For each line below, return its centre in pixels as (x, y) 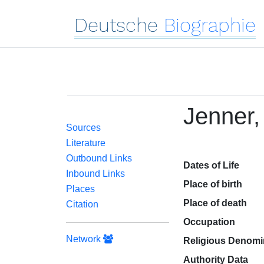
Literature (86, 143)
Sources (83, 128)
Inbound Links (95, 174)
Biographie (210, 25)
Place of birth (212, 184)
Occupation (209, 222)
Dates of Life (211, 165)
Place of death (215, 203)
